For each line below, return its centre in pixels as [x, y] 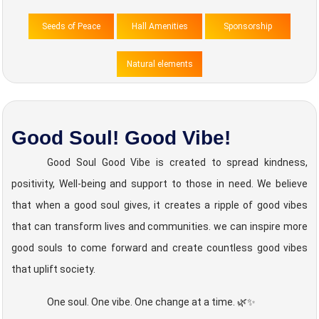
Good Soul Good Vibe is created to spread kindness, [177, 162]
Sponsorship [248, 26]
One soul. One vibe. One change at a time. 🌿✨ [151, 302]
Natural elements [159, 64]
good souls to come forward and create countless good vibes [159, 248]
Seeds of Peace [71, 26]
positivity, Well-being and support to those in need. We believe [159, 184]
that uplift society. [53, 269]
